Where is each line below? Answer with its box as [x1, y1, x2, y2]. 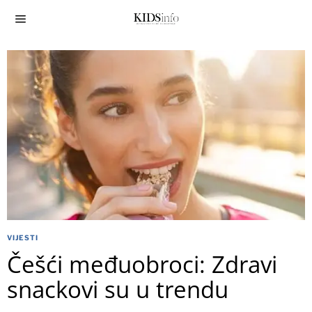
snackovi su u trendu [7, 274, 228, 306]
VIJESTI [7, 233, 38, 242]
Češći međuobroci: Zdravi [7, 249, 277, 281]
